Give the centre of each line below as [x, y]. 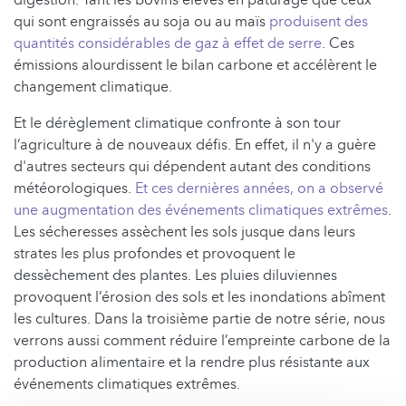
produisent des [319, 22]
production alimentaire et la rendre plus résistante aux [192, 363]
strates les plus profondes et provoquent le [155, 254]
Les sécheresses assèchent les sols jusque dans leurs [184, 232]
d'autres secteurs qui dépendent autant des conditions [192, 167]
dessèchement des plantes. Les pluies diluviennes [175, 276]
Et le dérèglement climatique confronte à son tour [177, 124]
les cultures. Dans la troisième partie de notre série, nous [199, 319]
